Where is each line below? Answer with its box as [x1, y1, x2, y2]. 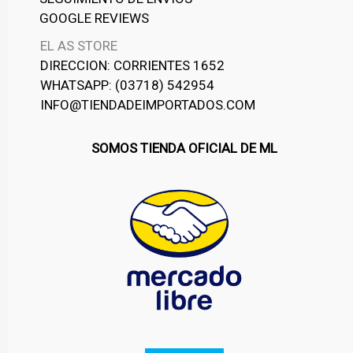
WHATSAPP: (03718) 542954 [39, 77, 214, 94]
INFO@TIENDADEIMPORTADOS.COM [39, 97, 255, 113]
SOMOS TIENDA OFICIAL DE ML [91, 139, 277, 156]
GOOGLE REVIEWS [39, 10, 149, 27]
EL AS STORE [39, 38, 117, 54]
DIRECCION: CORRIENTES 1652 [39, 58, 225, 74]
